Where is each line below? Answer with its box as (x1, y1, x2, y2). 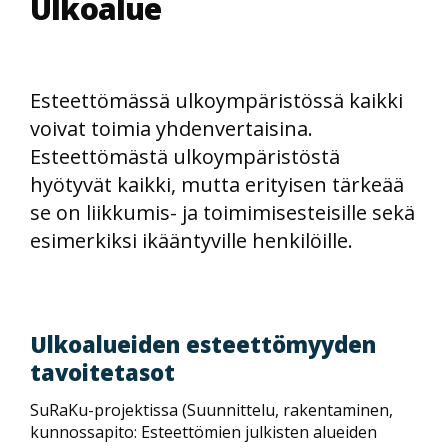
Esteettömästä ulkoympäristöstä (30, 143, 340, 170)
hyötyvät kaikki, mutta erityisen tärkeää (30, 171, 404, 198)
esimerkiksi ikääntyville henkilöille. (30, 227, 353, 254)
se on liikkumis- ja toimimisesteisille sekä (30, 199, 415, 226)
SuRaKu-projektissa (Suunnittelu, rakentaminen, (30, 398, 393, 421)
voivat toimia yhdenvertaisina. (30, 115, 313, 142)
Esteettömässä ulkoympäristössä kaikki (30, 87, 403, 114)
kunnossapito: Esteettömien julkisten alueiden (30, 420, 377, 443)
